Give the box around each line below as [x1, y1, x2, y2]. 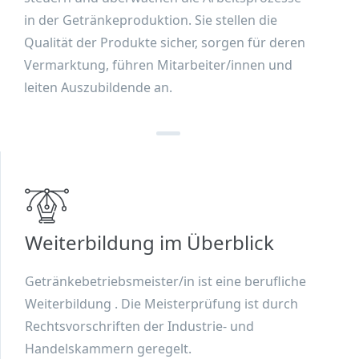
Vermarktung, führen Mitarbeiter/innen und [24, 56, 292, 75]
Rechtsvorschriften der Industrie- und [25, 317, 254, 336]
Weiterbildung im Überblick [25, 229, 274, 256]
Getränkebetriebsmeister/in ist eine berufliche [25, 272, 306, 291]
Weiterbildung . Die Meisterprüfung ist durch [25, 295, 298, 313]
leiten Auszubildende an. [24, 79, 172, 97]
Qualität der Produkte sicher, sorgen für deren [24, 34, 305, 52]
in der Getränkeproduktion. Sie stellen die [24, 11, 277, 30]
